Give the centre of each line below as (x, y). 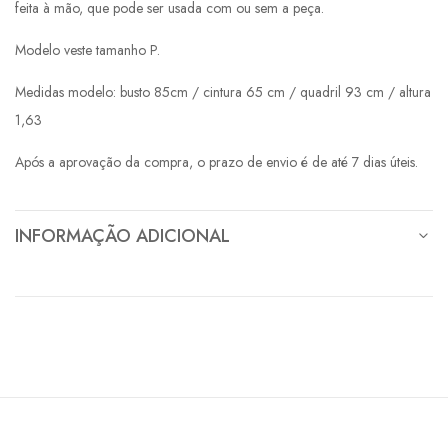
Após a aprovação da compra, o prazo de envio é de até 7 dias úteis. (216, 161)
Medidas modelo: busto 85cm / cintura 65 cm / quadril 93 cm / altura (223, 91)
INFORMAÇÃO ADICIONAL (122, 235)
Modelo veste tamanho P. (87, 49)
